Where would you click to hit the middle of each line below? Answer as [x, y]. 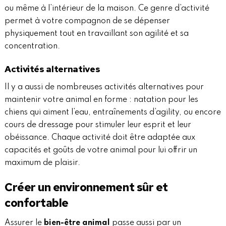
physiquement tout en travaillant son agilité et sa [96, 34]
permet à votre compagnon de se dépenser [87, 21]
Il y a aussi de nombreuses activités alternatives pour [104, 88]
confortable [37, 203]
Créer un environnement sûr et [86, 187]
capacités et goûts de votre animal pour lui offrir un [101, 151]
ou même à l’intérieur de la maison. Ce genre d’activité [107, 9]
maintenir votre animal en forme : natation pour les [101, 100]
